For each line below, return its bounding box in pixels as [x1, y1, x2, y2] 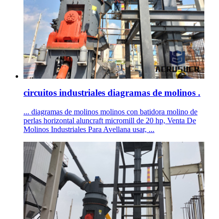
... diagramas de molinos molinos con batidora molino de [23, 108, 197, 116]
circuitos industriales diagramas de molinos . [23, 88, 200, 98]
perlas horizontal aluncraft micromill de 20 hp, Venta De [23, 116, 196, 125]
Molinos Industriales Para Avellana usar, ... [23, 125, 154, 134]
